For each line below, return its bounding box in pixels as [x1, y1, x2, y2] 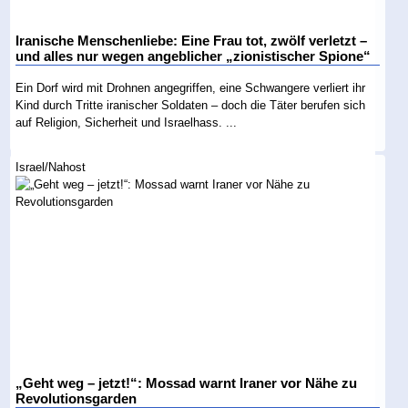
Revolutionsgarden [15, 391, 138, 406]
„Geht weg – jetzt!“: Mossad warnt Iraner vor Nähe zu [15, 375, 358, 391]
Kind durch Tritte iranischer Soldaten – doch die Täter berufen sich [15, 97, 366, 112]
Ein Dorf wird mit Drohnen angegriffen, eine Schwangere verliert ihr [15, 80, 366, 95]
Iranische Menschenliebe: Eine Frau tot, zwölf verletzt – [15, 33, 368, 48]
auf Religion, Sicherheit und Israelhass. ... [15, 115, 238, 129]
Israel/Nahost [15, 159, 87, 174]
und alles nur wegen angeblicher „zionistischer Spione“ [15, 48, 372, 64]
